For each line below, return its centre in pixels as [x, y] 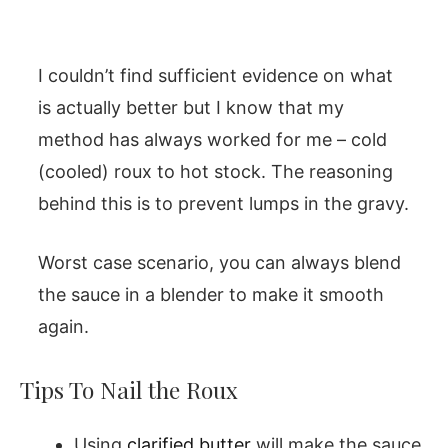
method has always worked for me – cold [212, 139]
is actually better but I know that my [191, 107]
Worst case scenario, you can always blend [219, 262]
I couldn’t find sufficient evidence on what [215, 75]
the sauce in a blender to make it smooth [211, 294]
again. [63, 326]
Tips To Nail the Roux [129, 389]
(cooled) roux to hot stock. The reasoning [215, 171]
